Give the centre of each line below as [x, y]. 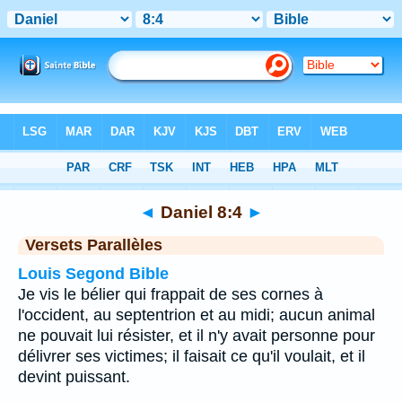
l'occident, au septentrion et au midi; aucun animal [197, 315]
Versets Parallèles [94, 245]
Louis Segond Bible [93, 274]
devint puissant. [74, 377]
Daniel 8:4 [201, 212]
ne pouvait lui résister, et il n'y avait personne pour [197, 336]
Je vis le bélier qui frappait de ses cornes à [170, 294]
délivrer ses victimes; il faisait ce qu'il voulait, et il [192, 356]
